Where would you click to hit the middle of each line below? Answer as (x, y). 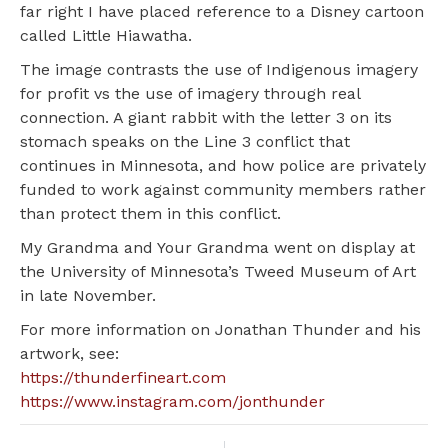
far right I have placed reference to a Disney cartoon (222, 12)
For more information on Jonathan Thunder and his (220, 330)
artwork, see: (69, 354)
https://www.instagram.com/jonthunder (172, 402)
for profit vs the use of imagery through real (190, 94)
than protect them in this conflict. (150, 214)
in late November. (88, 296)
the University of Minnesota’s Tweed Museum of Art (218, 272)
